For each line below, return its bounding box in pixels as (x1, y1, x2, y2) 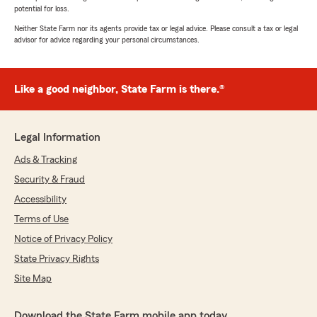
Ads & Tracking (14, 155, 77, 166)
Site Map (14, 274, 52, 284)
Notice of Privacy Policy (14, 234, 113, 245)
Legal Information (14, 132, 100, 144)
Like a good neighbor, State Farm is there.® (14, 83, 224, 96)
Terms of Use (14, 214, 69, 225)
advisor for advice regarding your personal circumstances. (14, 35, 200, 45)
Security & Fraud (14, 175, 85, 185)
